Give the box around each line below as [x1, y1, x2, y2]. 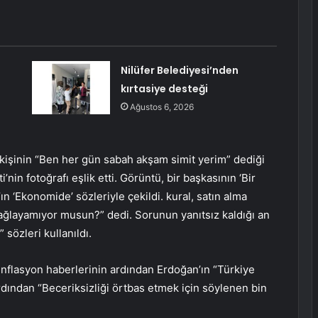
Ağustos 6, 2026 [129, 102, 194, 113]
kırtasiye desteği [120, 82, 208, 97]
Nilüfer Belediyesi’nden [120, 63, 238, 78]
